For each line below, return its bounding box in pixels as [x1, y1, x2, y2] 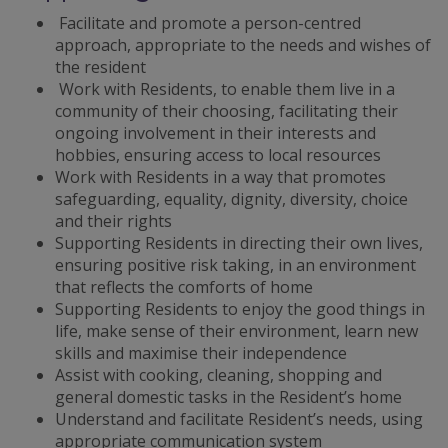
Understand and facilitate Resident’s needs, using [55, 408, 423, 430]
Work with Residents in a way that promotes [55, 166, 386, 188]
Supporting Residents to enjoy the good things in [55, 298, 425, 320]
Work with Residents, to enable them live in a [55, 78, 395, 100]
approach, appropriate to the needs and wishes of [55, 34, 431, 56]
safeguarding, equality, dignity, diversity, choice [55, 188, 408, 210]
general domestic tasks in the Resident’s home [55, 386, 402, 408]
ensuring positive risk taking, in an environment [55, 254, 416, 276]
